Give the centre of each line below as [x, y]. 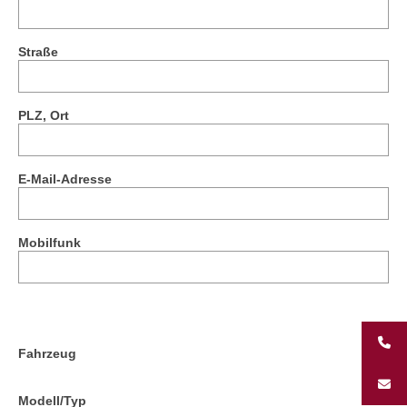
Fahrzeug [47, 353]
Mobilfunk [50, 242]
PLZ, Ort [44, 115]
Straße [38, 51]
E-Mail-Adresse [65, 179]
